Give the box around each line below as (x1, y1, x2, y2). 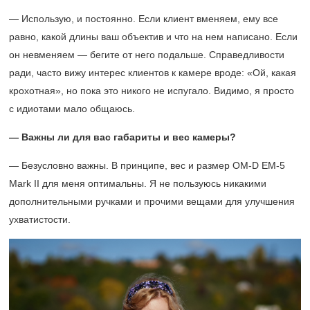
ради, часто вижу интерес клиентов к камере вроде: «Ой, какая (9, 67, 296, 79)
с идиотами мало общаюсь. (9, 103, 135, 115)
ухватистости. (9, 214, 71, 226)
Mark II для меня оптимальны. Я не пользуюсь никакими (9, 178, 266, 190)
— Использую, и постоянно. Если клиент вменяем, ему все (9, 13, 278, 25)
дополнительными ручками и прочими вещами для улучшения (9, 196, 295, 208)
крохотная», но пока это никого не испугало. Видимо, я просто (9, 85, 294, 97)
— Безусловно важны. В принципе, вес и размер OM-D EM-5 (9, 160, 285, 172)
